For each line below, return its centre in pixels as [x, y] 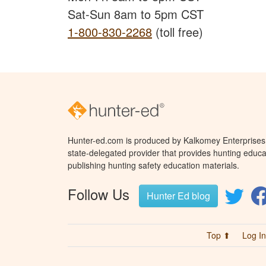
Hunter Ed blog [178, 196]
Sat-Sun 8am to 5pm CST [136, 14]
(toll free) [178, 31]
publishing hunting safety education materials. [153, 165]
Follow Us [99, 194]
